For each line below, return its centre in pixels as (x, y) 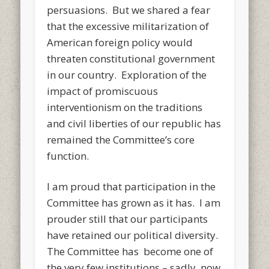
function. (68, 156)
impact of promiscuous (103, 91)
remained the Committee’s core (121, 139)
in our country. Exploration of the (127, 74)
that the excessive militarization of (128, 26)
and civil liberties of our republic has (134, 123)
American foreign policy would (120, 42)
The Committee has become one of (130, 251)
